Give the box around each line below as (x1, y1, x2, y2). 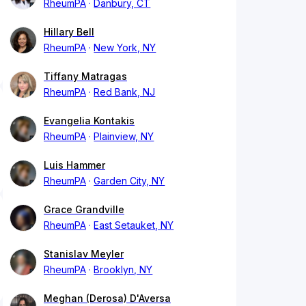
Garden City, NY (94, 175, 165, 187)
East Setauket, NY (94, 219, 174, 232)
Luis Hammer (44, 159, 105, 171)
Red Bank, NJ (94, 86, 156, 98)
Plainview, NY (94, 130, 154, 143)
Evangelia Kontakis (44, 115, 135, 127)
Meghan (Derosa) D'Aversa (44, 292, 171, 305)
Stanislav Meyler (44, 248, 124, 260)
